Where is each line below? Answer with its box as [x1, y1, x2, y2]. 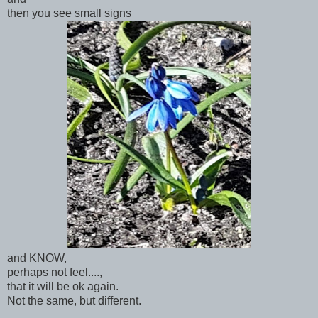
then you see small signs [7, 6, 131, 19]
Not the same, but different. [7, 294, 141, 307]
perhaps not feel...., [7, 265, 102, 278]
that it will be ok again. [7, 280, 119, 292]
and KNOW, [7, 251, 67, 264]
